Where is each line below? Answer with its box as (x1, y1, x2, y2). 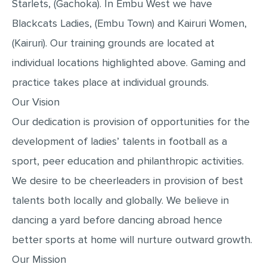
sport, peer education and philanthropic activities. (12, 154, 244, 167)
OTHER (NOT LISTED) (97, 50, 170, 59)
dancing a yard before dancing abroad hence (12, 213, 222, 226)
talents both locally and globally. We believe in (12, 194, 229, 207)
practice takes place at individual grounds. (12, 76, 209, 89)
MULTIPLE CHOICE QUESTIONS (80, 7, 187, 16)
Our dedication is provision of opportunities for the (12, 115, 250, 128)
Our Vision (12, 95, 60, 108)
